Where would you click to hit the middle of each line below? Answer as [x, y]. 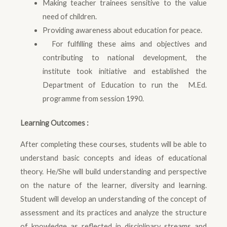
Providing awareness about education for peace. [122, 30]
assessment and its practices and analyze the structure [113, 213]
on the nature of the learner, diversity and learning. [113, 185]
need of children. [69, 16]
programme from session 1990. [93, 98]
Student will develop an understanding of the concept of [113, 199]
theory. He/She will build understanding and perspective [113, 172]
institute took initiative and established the [124, 71]
